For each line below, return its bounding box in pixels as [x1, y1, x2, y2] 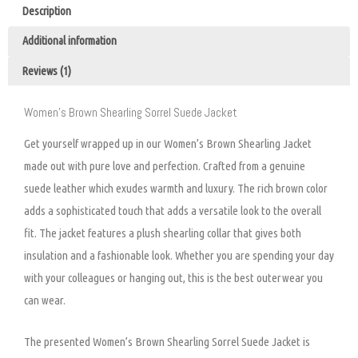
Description [22, 4, 71, 18]
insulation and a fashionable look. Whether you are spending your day [24, 248, 334, 262]
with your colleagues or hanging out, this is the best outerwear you [24, 270, 323, 284]
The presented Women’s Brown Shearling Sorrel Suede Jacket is [24, 334, 310, 348]
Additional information [22, 34, 117, 48]
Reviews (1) [22, 63, 71, 78]
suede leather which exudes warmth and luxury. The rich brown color [24, 181, 328, 195]
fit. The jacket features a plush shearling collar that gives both [24, 225, 301, 240]
